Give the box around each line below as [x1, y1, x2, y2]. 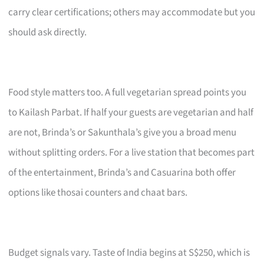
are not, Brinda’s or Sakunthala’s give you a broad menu [8, 125, 237, 140]
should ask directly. [8, 25, 87, 39]
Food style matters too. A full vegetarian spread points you [8, 85, 247, 100]
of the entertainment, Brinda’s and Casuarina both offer [8, 165, 236, 180]
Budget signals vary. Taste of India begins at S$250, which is [8, 245, 250, 260]
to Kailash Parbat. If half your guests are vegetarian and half [8, 105, 254, 120]
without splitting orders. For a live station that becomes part [8, 145, 255, 160]
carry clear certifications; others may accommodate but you [8, 5, 256, 19]
